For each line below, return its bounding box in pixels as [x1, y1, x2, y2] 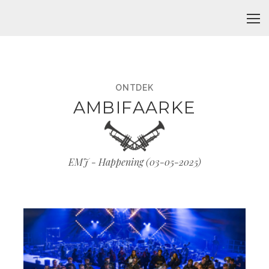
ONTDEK [115, 83, 154, 92]
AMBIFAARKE [73, 97, 196, 118]
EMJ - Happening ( [68, 155, 150, 168]
